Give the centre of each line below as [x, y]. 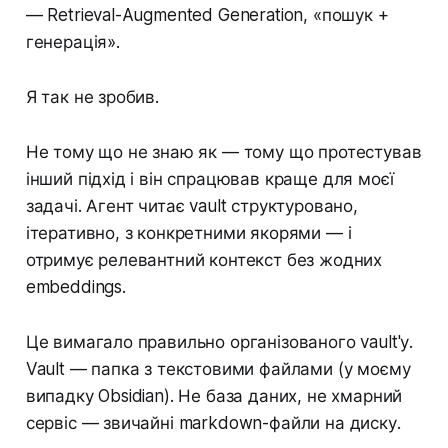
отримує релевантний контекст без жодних [204, 260]
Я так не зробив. [92, 97]
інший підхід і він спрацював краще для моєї [209, 179]
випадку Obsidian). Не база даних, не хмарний [214, 396]
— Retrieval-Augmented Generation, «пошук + [207, 15]
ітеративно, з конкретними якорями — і [188, 233]
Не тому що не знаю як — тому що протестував [223, 152]
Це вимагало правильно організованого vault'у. [219, 342]
